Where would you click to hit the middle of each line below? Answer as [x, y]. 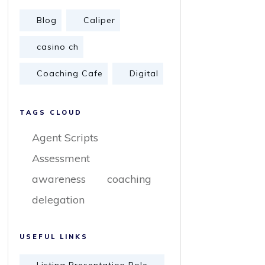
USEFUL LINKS [54, 237]
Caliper [99, 20]
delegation [58, 200]
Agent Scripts [65, 138]
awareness [59, 179]
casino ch [58, 47]
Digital [144, 73]
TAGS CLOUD [51, 112]
